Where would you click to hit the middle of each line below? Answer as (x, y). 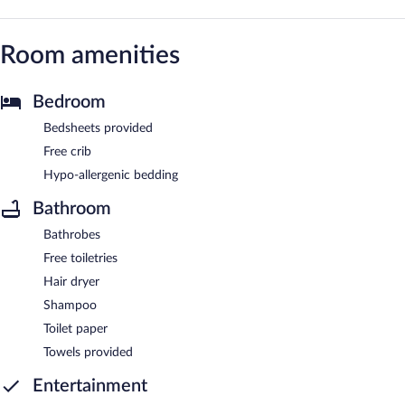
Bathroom (72, 208)
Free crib (67, 151)
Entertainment (90, 386)
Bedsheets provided (98, 128)
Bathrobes (72, 235)
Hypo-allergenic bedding (111, 175)
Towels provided (88, 352)
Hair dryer (71, 282)
